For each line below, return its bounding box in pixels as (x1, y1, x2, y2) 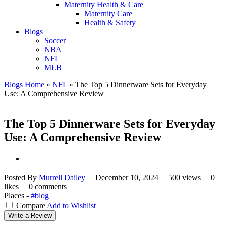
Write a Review (8, 212, 52, 220)
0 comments (29, 182, 67, 191)
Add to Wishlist (47, 201, 96, 210)
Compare (16, 201, 45, 210)
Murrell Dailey (39, 173, 85, 182)
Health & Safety (84, 18, 136, 27)
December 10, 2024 (95, 173, 158, 182)
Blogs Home (4, 80, 44, 89)
